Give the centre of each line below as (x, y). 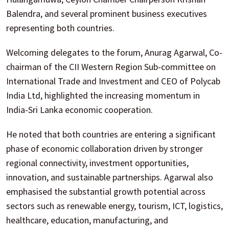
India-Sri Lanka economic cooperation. (79, 109)
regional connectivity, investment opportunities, (97, 163)
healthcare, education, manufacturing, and (87, 220)
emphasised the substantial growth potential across (106, 191)
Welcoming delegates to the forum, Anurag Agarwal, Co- (114, 52)
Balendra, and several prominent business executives (107, 13)
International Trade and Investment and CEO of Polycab (113, 81)
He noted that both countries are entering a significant (111, 134)
